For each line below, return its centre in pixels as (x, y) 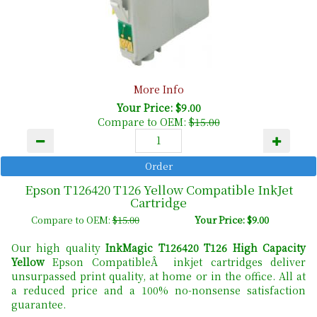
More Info (158, 89)
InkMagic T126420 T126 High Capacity (206, 247)
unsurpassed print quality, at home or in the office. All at (158, 276)
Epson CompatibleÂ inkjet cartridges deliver (175, 261)
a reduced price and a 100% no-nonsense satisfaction (158, 290)
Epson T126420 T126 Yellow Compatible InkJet (158, 189)
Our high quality (59, 247)
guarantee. (39, 304)
